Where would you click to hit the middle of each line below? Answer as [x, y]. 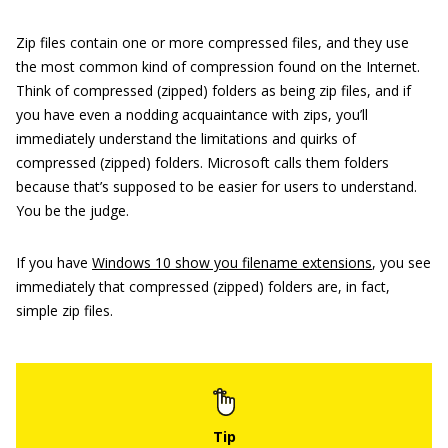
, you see [401, 262]
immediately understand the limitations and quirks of [186, 138]
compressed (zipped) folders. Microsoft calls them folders [202, 162]
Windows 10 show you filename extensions [232, 262]
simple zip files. [64, 310]
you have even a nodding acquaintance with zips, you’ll [192, 114]
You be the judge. [72, 210]
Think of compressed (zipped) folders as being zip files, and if [213, 90]
